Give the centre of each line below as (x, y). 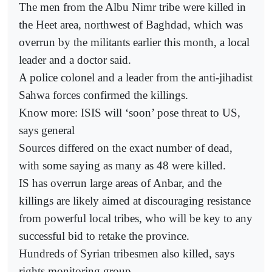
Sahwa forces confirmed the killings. (104, 95)
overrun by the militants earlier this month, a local (134, 42)
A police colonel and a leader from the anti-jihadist (136, 78)
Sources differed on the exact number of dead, (126, 148)
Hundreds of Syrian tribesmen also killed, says (127, 254)
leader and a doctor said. (75, 60)
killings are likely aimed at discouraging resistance (135, 201)
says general (47, 131)
